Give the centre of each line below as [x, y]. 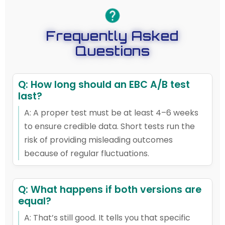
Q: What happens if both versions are [110, 190]
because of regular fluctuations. [87, 153]
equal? [35, 201]
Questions [113, 51]
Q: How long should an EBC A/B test [104, 85]
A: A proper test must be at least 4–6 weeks [111, 113]
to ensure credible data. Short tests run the [109, 126]
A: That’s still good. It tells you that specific [107, 218]
